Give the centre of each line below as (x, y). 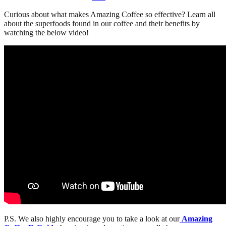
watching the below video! (46, 32)
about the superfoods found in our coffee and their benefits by (102, 23)
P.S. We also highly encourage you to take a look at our (92, 218)
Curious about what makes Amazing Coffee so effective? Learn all (110, 14)
